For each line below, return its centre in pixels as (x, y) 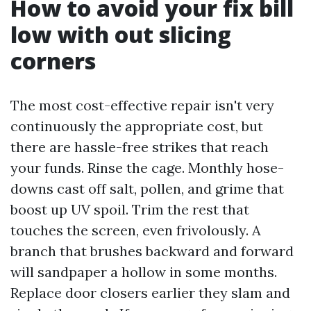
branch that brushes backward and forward (152, 251)
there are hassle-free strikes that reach (140, 147)
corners (53, 61)
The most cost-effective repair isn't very (142, 105)
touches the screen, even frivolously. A (136, 230)
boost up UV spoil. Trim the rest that (130, 209)
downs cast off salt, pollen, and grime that (147, 188)
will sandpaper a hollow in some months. (144, 272)
